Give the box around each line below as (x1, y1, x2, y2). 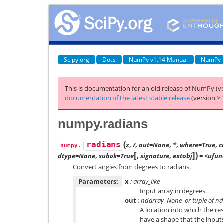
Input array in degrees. (140, 186, 207, 195)
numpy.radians (58, 116, 148, 131)
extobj (173, 151, 192, 160)
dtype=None (58, 151, 95, 160)
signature (140, 151, 169, 160)
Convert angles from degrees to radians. (73, 162, 191, 171)
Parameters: (78, 177, 118, 186)
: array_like (129, 177, 160, 186)
